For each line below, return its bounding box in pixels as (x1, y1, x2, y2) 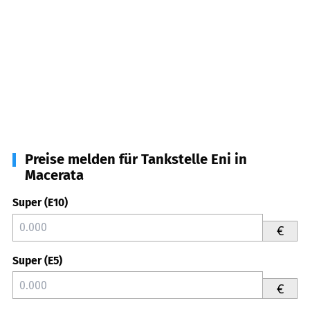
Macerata (25, 166, 84, 183)
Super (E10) (12, 195, 68, 209)
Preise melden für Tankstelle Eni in (25, 150, 247, 167)
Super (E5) (12, 253, 62, 267)
